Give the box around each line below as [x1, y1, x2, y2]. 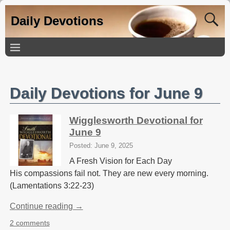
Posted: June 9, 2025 [69, 142, 133, 150]
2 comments [9, 219, 50, 227]
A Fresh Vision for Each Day [69, 157, 172, 166]
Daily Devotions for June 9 [9, 85, 203, 102]
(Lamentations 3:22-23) [9, 181, 94, 190]
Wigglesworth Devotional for [69, 114, 203, 126]
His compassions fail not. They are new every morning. [9, 169, 208, 178]
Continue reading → [9, 202, 83, 211]
